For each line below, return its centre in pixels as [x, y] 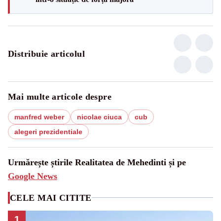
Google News [33, 176]
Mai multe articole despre [60, 96]
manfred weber [39, 117]
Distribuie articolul [46, 54]
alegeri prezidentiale [48, 131]
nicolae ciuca [99, 117]
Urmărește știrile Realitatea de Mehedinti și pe [97, 162]
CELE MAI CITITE [51, 198]
